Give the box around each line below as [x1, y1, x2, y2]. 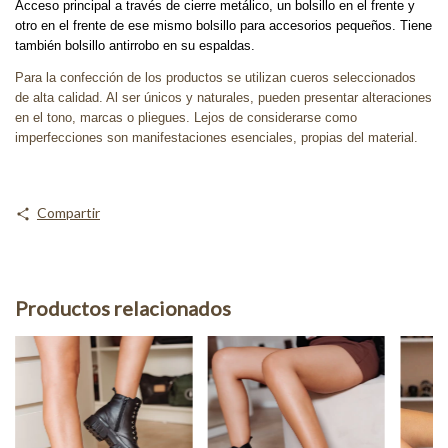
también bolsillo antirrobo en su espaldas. [15, 38, 255, 54]
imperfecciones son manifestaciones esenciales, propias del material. [15, 130, 418, 146]
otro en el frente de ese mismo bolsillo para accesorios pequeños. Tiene [15, 18, 432, 34]
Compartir [36, 204, 100, 222]
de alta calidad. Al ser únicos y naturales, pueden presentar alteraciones [15, 90, 432, 106]
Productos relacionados [15, 295, 231, 320]
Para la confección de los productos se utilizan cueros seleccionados [15, 70, 416, 86]
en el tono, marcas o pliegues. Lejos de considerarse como [15, 110, 357, 126]
